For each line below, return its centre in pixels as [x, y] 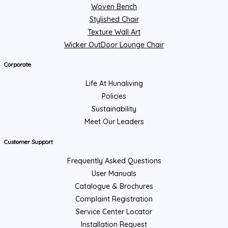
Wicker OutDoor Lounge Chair [114, 45]
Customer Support [28, 141]
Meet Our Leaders [114, 122]
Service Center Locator [114, 212]
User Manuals [114, 174]
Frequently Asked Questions [114, 161]
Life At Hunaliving [114, 84]
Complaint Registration [114, 199]
